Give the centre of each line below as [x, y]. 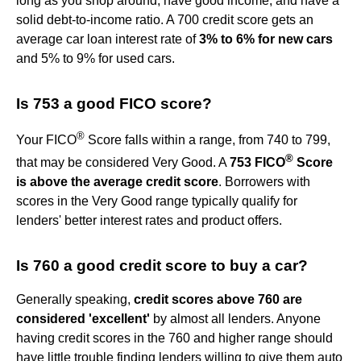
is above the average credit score [117, 182]
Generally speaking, [75, 300]
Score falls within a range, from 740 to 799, [207, 140]
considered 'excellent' [83, 319]
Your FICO [46, 140]
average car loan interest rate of [108, 39]
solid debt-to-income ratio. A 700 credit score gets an [165, 20]
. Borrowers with [264, 182]
